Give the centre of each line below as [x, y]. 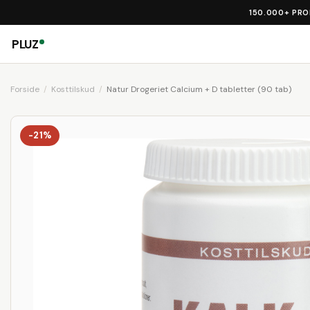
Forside [25, 89]
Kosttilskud [73, 89]
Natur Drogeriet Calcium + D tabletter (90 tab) [199, 89]
